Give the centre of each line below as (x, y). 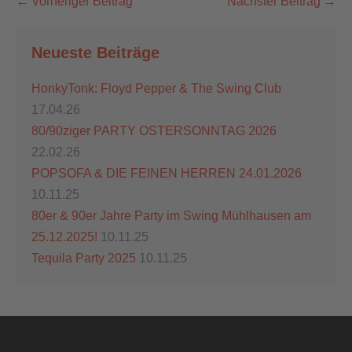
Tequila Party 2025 (84, 258)
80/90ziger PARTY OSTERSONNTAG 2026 (154, 130)
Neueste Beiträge (95, 52)
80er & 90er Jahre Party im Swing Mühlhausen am (171, 215)
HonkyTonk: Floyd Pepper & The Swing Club (156, 88)
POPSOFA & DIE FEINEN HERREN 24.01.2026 (167, 173)
